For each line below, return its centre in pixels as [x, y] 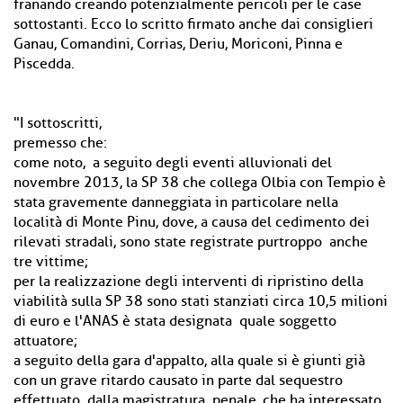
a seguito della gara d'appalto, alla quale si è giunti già [189, 361]
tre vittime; [51, 262]
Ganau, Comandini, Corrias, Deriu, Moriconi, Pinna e [178, 44]
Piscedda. [44, 64]
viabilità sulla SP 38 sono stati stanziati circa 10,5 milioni [201, 301]
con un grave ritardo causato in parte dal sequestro [178, 381]
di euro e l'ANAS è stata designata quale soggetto [175, 321]
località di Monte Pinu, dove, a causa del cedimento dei [192, 222]
